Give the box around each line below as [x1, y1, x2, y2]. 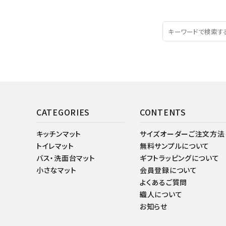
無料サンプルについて [140, 140, 209, 151]
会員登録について [140, 164, 197, 175]
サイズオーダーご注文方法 [140, 128, 225, 139]
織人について [140, 189, 183, 199]
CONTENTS [140, 105, 186, 118]
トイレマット [36, 140, 74, 151]
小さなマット [36, 164, 77, 175]
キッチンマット [36, 128, 81, 139]
